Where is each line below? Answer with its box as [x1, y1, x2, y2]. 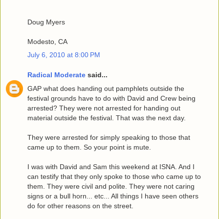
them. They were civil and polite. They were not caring [27, 182, 195, 190]
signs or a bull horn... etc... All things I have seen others [27, 192, 198, 200]
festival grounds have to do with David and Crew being [27, 94, 196, 102]
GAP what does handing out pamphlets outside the [27, 84, 184, 92]
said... [86, 71, 108, 79]
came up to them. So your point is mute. [27, 143, 151, 151]
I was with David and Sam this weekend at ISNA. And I [27, 162, 195, 171]
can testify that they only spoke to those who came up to [27, 172, 201, 180]
